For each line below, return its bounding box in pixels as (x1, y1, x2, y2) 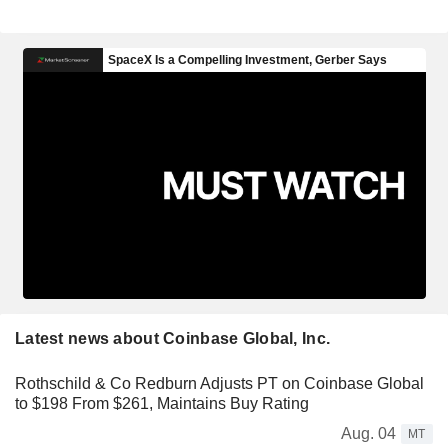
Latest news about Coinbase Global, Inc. (15, 329, 331, 347)
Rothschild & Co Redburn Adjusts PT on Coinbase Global (15, 374, 424, 392)
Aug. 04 (341, 424, 396, 442)
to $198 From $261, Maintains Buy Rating (15, 394, 309, 412)
